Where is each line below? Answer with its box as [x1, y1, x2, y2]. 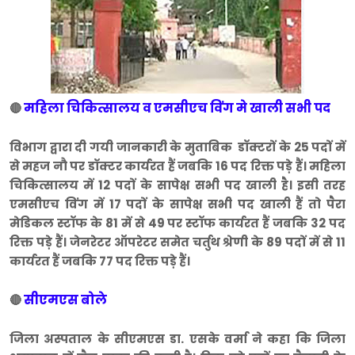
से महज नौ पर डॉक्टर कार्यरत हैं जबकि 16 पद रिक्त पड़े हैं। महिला [10, 158, 345, 175]
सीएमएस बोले [24, 291, 107, 310]
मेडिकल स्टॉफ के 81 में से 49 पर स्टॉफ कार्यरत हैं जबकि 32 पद [10, 215, 345, 232]
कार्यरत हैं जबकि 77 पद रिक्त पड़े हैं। [10, 253, 190, 270]
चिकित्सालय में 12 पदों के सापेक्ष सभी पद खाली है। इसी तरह [10, 177, 345, 194]
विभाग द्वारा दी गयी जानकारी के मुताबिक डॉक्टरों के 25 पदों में [10, 139, 345, 156]
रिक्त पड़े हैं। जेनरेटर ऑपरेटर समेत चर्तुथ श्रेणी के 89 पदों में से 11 [10, 234, 345, 251]
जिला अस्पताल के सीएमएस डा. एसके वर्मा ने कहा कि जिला [10, 330, 345, 348]
